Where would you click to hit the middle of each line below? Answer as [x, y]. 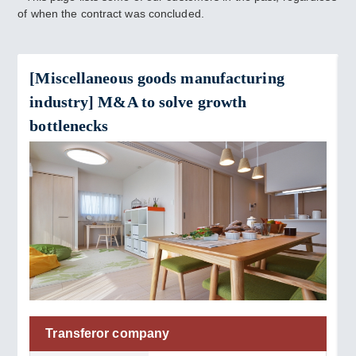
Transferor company [108, 333]
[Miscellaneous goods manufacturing [157, 78]
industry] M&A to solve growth [138, 102]
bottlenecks [69, 126]
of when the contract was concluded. [111, 14]
